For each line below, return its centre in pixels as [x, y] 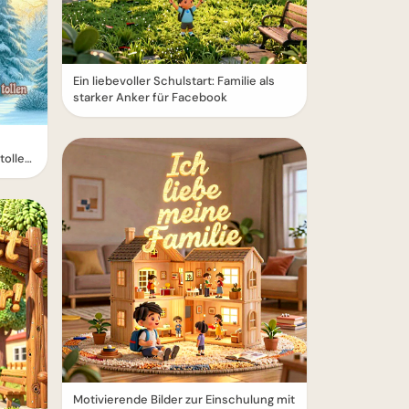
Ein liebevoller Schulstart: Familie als [174, 81]
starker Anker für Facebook [150, 97]
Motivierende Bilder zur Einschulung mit [184, 399]
